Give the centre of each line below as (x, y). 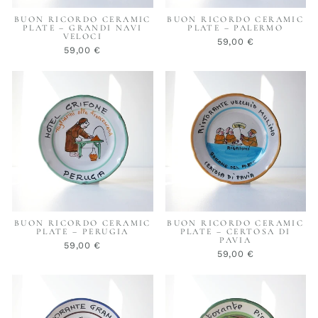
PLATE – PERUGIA (82, 232)
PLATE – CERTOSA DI (235, 232)
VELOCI (82, 36)
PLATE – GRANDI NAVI (82, 27)
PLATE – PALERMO (236, 27)
